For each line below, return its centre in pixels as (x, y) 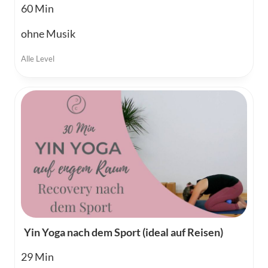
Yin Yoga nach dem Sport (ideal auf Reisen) (124, 232)
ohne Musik (48, 34)
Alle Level (38, 59)
